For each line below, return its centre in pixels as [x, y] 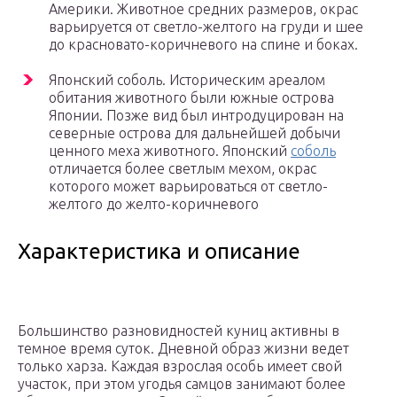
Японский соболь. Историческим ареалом [187, 80]
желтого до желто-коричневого [154, 204]
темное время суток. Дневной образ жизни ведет [183, 349]
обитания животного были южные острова [191, 98]
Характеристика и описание [159, 252]
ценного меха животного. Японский [170, 151]
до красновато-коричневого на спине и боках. [203, 45]
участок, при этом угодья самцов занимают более [182, 384]
